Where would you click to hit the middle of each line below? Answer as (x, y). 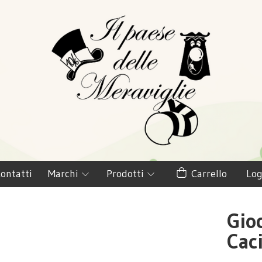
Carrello (207, 173)
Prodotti (126, 173)
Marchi (64, 173)
